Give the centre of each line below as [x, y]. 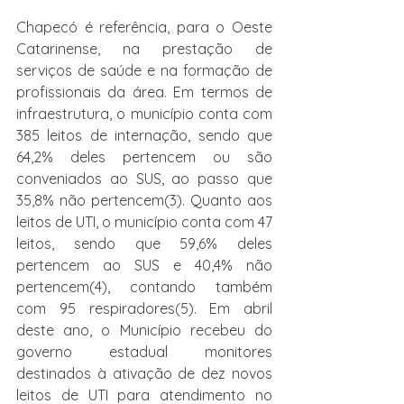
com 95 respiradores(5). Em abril [144, 308]
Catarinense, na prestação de [144, 49]
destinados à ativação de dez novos [144, 373]
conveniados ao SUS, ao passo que [144, 179]
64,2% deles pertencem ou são [144, 157]
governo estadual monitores [144, 352]
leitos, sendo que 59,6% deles [144, 243]
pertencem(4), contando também [144, 287]
